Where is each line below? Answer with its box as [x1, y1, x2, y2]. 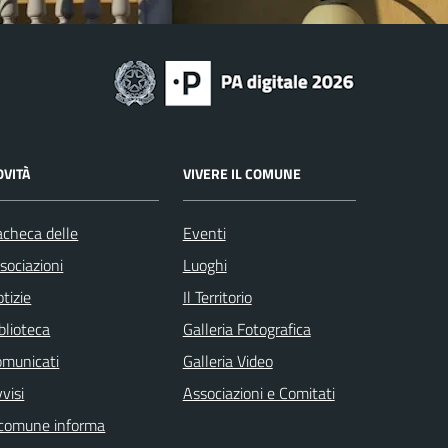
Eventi [182, 220, 226, 245]
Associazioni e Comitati [182, 380, 335, 405]
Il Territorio [182, 284, 252, 309]
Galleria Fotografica [182, 316, 311, 341]
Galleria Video [182, 348, 273, 373]
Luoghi [182, 252, 227, 277]
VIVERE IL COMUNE [182, 162, 301, 184]
